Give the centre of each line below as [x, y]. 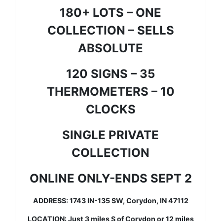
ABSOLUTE [110, 48]
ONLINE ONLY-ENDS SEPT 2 [110, 178]
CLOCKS [110, 109]
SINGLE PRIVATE [110, 135]
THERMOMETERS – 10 [110, 91]
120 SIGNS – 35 [110, 74]
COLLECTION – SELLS [110, 30]
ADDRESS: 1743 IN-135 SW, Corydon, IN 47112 [110, 200]
